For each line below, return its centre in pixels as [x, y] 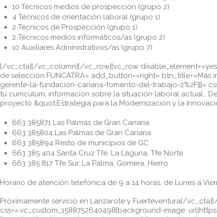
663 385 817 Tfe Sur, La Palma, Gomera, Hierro [90, 163]
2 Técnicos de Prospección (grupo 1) [75, 27]
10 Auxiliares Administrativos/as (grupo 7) [82, 47]
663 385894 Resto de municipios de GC [80, 143]
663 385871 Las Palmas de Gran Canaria [80, 123]
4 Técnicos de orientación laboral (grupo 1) [86, 17]
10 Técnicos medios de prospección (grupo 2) [91, 7]
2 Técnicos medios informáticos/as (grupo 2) [88, 37]
